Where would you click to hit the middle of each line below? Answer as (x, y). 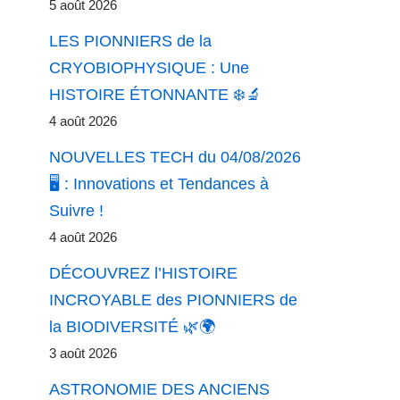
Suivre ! (76, 211)
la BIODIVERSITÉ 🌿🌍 (132, 327)
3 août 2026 (83, 354)
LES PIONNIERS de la (130, 41)
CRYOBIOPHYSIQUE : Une (149, 68)
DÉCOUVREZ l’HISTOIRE (143, 273)
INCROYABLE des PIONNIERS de (173, 300)
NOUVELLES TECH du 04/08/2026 (175, 157)
